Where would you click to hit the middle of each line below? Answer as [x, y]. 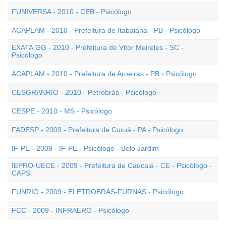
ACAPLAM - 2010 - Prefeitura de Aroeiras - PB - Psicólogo [104, 74]
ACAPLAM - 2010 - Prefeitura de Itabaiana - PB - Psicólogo [106, 30]
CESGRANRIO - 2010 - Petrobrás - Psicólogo [84, 92]
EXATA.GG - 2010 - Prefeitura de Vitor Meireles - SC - [98, 47]
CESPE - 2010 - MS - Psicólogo [62, 111]
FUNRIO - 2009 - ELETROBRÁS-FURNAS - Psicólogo [98, 192]
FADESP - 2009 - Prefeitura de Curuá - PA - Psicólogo [97, 130]
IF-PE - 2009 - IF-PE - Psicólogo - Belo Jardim [85, 148]
